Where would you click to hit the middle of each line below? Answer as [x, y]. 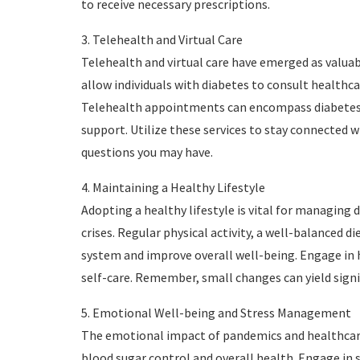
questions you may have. [147, 152]
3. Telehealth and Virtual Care [162, 40]
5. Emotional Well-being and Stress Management [216, 313]
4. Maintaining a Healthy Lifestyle [173, 188]
